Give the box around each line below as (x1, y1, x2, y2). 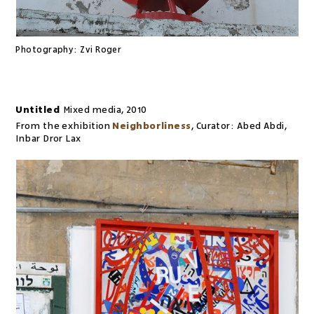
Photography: (15, 43, 78, 56)
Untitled (15, 103, 60, 116)
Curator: (196, 119, 235, 132)
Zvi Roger (80, 43, 122, 56)
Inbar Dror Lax (15, 132, 81, 145)
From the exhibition (15, 119, 110, 132)
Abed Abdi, (236, 119, 287, 132)
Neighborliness (112, 119, 191, 132)
